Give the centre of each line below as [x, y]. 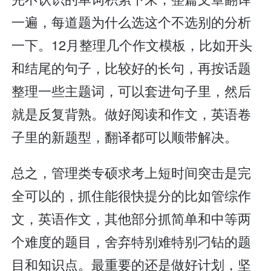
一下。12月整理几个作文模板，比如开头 [132, 44]
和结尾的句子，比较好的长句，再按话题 [132, 67]
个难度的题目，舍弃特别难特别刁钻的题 [132, 241]
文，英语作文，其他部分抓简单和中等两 [132, 218]
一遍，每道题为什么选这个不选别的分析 [132, 21]
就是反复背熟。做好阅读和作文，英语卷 [132, 113]
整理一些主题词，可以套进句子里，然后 [132, 90]
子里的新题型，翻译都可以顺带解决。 [125, 136]
